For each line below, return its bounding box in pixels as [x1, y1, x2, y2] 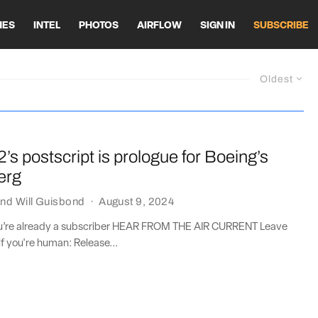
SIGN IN [200, 20, 235, 31]
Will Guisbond [15, 195, 85, 207]
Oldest [260, 74, 293, 84]
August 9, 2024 [99, 195, 175, 207]
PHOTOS [79, 20, 119, 31]
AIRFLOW [137, 20, 182, 31]
